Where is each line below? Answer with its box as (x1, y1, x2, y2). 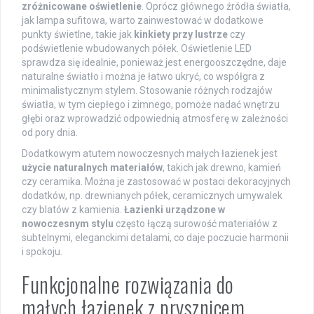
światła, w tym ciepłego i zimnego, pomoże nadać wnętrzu (22, 98, 280, 110)
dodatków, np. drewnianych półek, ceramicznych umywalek (22, 189, 282, 201)
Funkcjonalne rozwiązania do (22, 268, 234, 300)
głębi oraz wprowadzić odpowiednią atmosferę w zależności (22, 112, 288, 124)
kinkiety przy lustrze (134, 28, 228, 40)
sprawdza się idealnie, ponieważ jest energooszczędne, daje (22, 56, 287, 68)
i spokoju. (22, 245, 62, 257)
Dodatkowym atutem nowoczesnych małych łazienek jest (22, 147, 278, 159)
